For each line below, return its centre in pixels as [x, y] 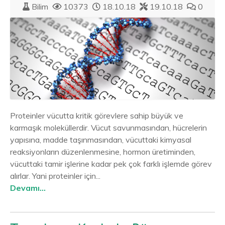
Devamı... [28, 188]
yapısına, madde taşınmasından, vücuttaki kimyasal [101, 140]
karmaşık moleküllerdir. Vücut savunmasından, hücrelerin [108, 128]
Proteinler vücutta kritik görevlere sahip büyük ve [97, 116]
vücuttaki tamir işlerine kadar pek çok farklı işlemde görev [111, 164]
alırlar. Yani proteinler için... [55, 176]
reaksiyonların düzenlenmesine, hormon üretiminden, [103, 152]
